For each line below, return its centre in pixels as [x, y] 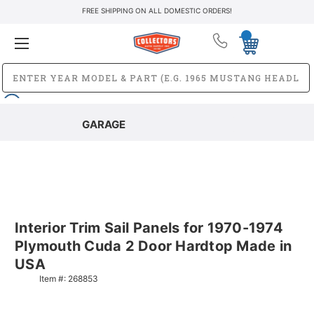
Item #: [54, 278]
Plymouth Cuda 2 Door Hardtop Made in [153, 246]
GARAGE [103, 124]
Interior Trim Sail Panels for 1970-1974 [149, 227]
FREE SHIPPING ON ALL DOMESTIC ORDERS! [157, 11]
